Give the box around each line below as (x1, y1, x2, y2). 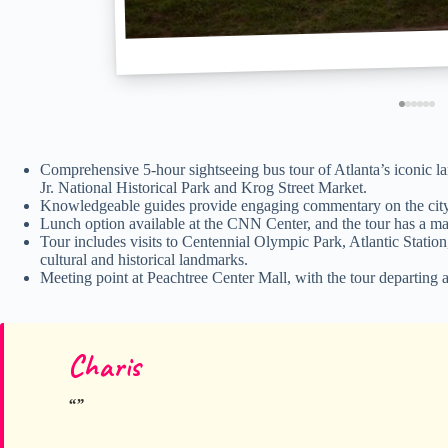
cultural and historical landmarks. (40, 250, 248, 268)
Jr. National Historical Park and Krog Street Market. (40, 178, 367, 196)
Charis (68, 346, 141, 385)
